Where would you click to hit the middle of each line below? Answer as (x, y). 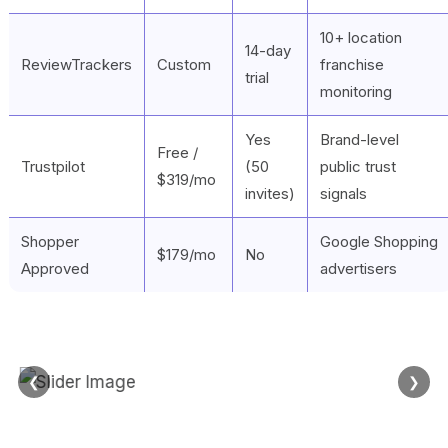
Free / (177, 152)
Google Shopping (379, 241)
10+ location (361, 37)
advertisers (358, 268)
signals (343, 193)
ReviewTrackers (76, 64)
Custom (184, 64)
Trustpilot (53, 166)
